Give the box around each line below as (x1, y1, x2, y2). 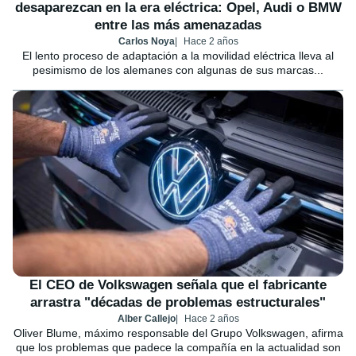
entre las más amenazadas (95, 17, 261, 33)
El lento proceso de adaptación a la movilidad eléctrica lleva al (22, 48, 334, 62)
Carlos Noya (118, 35, 175, 47)
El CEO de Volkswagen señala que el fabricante (29, 277, 327, 292)
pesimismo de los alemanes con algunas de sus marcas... (33, 63, 323, 76)
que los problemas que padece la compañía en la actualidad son (15, 340, 341, 354)
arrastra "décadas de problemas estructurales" (30, 294, 326, 310)
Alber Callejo (117, 312, 176, 324)
